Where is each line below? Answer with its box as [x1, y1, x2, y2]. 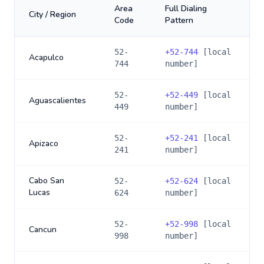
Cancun [29, 224, 57, 235]
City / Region [29, 9, 76, 20]
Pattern [165, 15, 193, 26]
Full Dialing [165, 3, 207, 14]
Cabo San [29, 175, 64, 186]
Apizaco [29, 138, 58, 149]
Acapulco [29, 52, 64, 63]
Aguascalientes [29, 95, 86, 106]
